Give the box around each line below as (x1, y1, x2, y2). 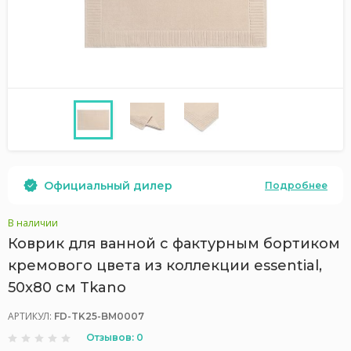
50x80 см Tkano (8, 279, 126, 296)
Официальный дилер (44, 178, 172, 193)
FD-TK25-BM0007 (54, 310, 144, 322)
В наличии (8, 216, 58, 230)
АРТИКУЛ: (8, 309, 54, 323)
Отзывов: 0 (86, 331, 143, 343)
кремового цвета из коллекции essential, (8, 257, 322, 274)
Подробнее (265, 179, 327, 191)
